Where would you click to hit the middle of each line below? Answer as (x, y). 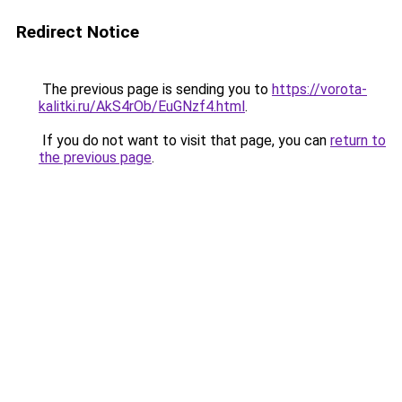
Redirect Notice (78, 32)
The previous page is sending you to (155, 89)
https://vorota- (319, 89)
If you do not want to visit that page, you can (184, 140)
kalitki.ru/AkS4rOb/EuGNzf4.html (142, 106)
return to (358, 140)
